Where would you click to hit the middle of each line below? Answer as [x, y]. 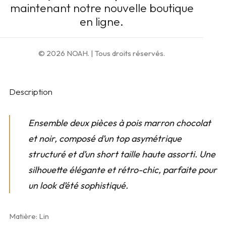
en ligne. [102, 21]
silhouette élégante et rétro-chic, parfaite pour [123, 170]
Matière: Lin [29, 216]
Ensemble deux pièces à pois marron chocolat [120, 123]
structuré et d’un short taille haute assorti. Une [122, 154]
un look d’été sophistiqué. [78, 185]
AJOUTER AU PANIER [113, 29]
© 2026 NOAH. [65, 53]
